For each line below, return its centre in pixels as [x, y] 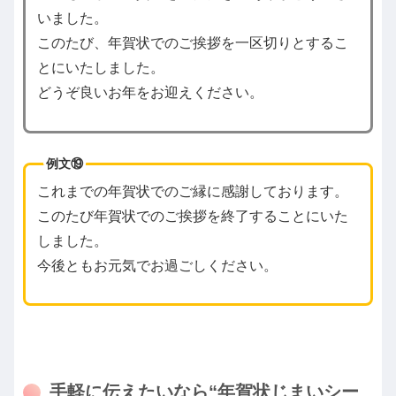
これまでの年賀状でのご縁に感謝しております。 [192, 191]
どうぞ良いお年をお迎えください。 [150, 92]
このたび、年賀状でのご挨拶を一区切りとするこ [192, 42]
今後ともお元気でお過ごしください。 [157, 265]
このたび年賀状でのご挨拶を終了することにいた [192, 216]
